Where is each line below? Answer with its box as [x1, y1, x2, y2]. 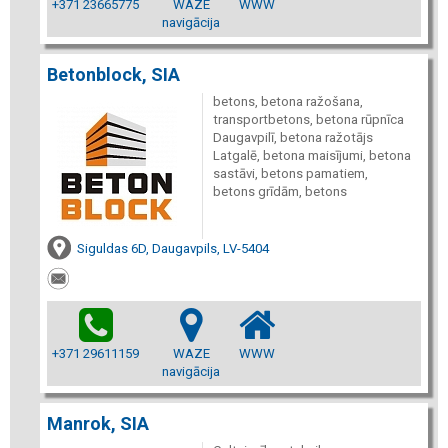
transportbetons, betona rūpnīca [212, 112, 404, 127]
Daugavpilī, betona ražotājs [212, 130, 373, 145]
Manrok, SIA [47, 412, 149, 434]
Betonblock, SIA [47, 64, 180, 85]
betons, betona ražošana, [212, 94, 363, 109]
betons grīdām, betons [212, 184, 347, 199]
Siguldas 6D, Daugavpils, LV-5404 [77, 241, 269, 256]
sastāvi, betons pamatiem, [212, 166, 368, 181]
